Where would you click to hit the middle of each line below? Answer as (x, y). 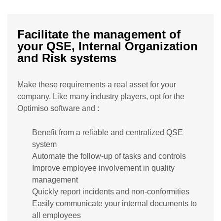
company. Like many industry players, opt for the (101, 97)
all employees (56, 216)
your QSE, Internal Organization (108, 46)
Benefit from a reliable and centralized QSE (108, 133)
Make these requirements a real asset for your (97, 85)
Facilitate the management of (99, 35)
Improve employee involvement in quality (103, 168)
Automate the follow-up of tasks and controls (109, 156)
